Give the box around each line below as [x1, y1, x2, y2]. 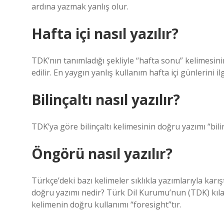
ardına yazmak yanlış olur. [31, 1, 128, 12]
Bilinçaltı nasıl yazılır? [31, 90, 180, 109]
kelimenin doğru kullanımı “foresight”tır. [31, 199, 181, 210]
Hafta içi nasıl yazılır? [31, 24, 178, 43]
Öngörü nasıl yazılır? [31, 144, 172, 163]
